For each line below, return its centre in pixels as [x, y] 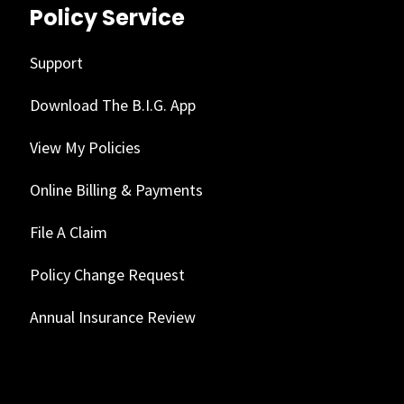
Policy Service [107, 17]
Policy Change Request [107, 274]
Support [56, 62]
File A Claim [68, 232]
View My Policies [85, 147]
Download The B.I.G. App [112, 105]
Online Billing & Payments [116, 189]
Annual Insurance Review [112, 317]
